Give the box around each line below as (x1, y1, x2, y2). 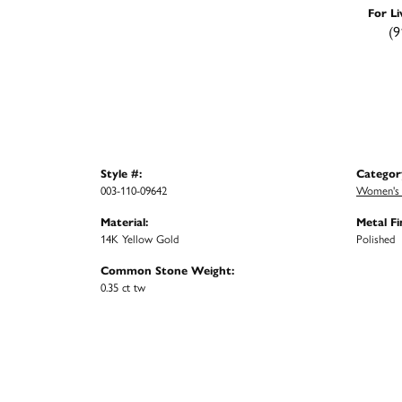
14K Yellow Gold (100, 230, 179, 248)
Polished (356, 230, 395, 248)
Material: (100, 213, 148, 231)
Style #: (100, 164, 142, 182)
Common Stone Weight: (100, 261, 234, 279)
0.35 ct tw (100, 278, 145, 296)
